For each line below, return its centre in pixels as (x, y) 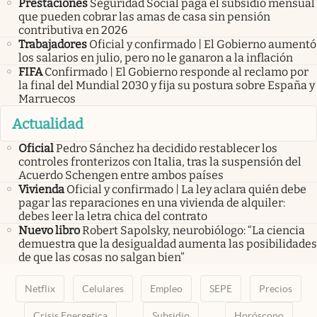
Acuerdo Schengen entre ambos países (121, 175)
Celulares (103, 288)
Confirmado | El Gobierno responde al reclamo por (177, 72)
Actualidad (48, 123)
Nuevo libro (49, 230)
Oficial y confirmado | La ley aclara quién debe (186, 189)
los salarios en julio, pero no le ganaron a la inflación (156, 58)
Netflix (40, 288)
